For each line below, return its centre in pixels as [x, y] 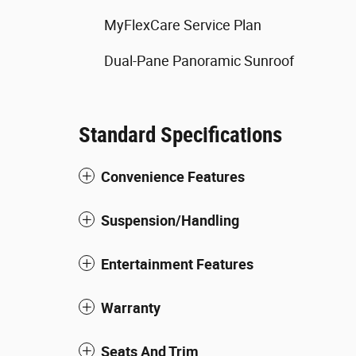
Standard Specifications [180, 135]
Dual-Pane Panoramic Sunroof [199, 61]
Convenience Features [173, 177]
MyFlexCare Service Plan [183, 25]
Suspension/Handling [170, 221]
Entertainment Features [177, 264]
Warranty [131, 308]
